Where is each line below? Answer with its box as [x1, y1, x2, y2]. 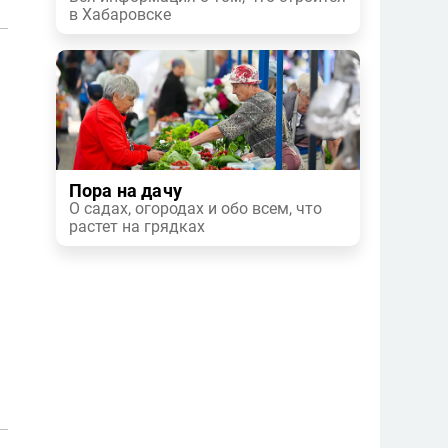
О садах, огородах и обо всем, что [69, 199, 322, 218]
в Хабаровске [69, 5, 171, 24]
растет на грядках [69, 217, 205, 236]
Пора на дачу [69, 181, 182, 201]
